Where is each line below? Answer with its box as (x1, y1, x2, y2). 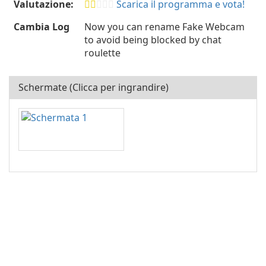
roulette (84, 46, 121, 60)
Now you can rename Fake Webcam (84, 20, 245, 34)
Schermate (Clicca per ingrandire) (18, 81, 169, 94)
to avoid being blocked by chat (84, 33, 221, 47)
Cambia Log (14, 20, 69, 34)
